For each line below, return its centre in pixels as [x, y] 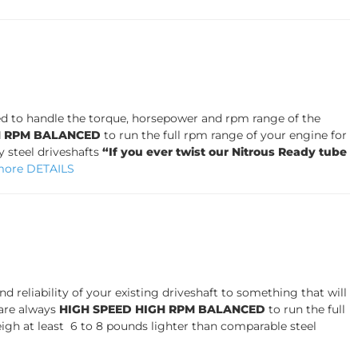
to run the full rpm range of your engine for [224, 135]
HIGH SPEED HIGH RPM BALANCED [162, 309]
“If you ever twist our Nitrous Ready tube [225, 152]
